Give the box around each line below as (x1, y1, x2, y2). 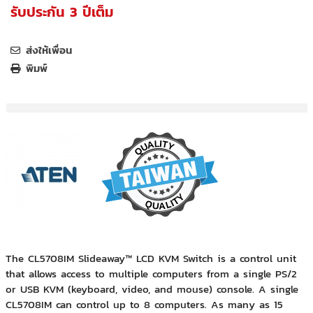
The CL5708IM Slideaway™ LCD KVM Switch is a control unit (5, 250, 296, 267)
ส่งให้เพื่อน (26, 42, 72, 59)
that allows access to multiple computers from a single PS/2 (5, 265, 297, 282)
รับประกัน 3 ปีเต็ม (10, 1, 114, 23)
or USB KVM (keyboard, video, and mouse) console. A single (5, 281, 298, 298)
